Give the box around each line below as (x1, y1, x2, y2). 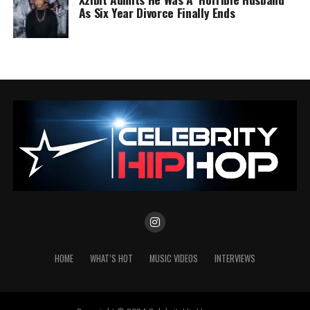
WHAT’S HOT (89, 252, 133, 266)
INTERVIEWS (214, 252, 255, 266)
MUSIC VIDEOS (149, 252, 198, 266)
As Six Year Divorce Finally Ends (78, 3, 235, 21)
